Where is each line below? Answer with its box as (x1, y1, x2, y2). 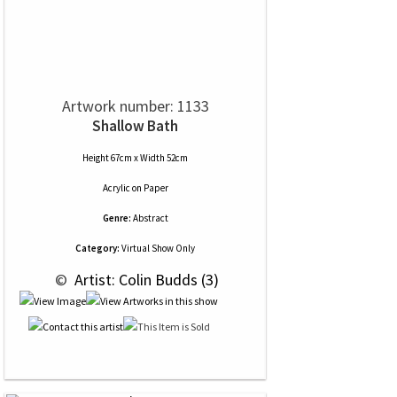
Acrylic (102, 182, 130, 194)
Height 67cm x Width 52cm (82, 152, 188, 164)
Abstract (132, 212, 168, 224)
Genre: (102, 212, 131, 224)
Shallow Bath (92, 116, 178, 136)
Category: (75, 242, 120, 254)
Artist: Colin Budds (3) (71, 269, 219, 290)
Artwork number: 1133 (61, 96, 209, 116)
